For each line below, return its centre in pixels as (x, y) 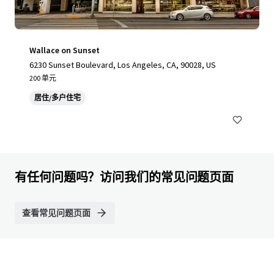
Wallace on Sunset (65, 50)
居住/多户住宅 (57, 98)
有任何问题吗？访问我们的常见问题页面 (124, 177)
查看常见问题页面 (56, 213)
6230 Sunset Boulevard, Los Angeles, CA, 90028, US (123, 65)
